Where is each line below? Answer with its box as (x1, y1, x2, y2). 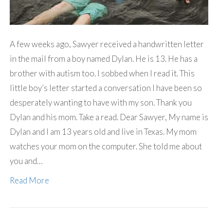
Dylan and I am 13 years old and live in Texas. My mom (10, 126, 197, 137)
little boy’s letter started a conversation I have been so (10, 82, 202, 93)
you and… (10, 155, 43, 166)
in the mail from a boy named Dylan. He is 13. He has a (10, 53, 198, 64)
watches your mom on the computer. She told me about (10, 141, 202, 151)
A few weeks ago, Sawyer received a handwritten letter (10, 38, 204, 49)
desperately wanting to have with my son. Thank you (10, 97, 192, 108)
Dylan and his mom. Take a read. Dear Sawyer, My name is (10, 111, 208, 122)
